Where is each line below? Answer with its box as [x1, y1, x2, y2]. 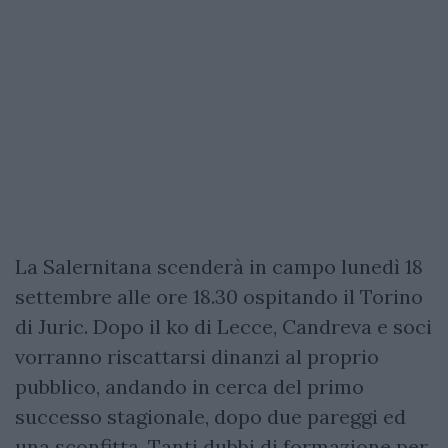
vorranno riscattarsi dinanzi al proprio [15, 343, 379, 369]
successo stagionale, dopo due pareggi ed [15, 403, 406, 429]
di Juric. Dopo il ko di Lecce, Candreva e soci [15, 313, 432, 339]
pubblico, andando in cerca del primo [15, 373, 364, 399]
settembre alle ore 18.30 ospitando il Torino [15, 283, 423, 309]
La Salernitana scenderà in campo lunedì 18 [15, 253, 423, 279]
